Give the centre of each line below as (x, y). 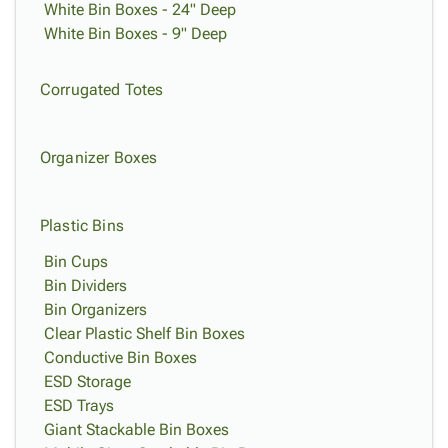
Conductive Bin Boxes (120, 357)
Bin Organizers (95, 309)
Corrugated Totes (102, 89)
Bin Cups (76, 261)
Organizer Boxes (99, 157)
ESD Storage (87, 381)
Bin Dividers (85, 285)
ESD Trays (79, 405)
